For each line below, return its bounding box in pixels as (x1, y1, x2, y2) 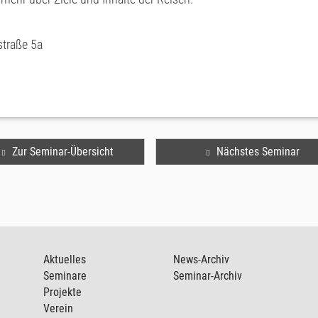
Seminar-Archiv (172, 269, 242, 283)
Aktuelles (43, 253, 86, 266)
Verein (43, 302, 73, 315)
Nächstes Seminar (216, 145, 300, 158)
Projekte (43, 285, 82, 299)
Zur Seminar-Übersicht (11, 145, 114, 158)
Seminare (43, 269, 87, 283)
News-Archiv (172, 253, 229, 266)
